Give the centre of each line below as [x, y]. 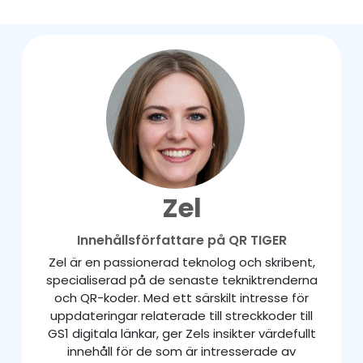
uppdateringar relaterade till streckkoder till [181, 315]
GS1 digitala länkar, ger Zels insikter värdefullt [181, 333]
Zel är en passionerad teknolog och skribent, [181, 262]
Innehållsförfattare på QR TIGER [181, 240]
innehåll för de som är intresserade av [181, 351]
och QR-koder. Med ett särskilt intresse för [181, 297]
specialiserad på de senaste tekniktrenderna [181, 280]
